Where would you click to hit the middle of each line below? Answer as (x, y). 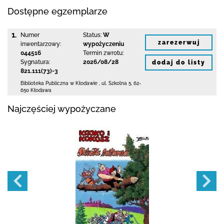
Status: (92, 35)
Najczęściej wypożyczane (62, 109)
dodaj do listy (179, 62)
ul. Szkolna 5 (116, 83)
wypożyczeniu (103, 44)
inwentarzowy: (41, 44)
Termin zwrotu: (103, 53)
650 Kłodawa (36, 90)
